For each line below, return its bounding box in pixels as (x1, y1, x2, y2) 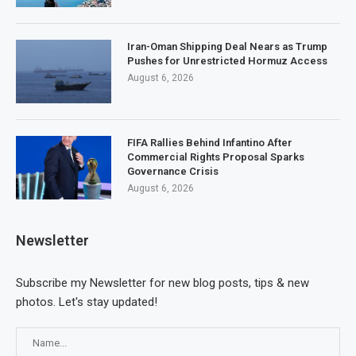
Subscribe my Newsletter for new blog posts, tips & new (16, 275, 309, 290)
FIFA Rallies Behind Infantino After (127, 136, 292, 149)
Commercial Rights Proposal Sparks (127, 150, 304, 163)
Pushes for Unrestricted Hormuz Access (127, 54, 327, 67)
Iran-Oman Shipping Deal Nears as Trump (127, 40, 327, 52)
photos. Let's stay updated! (16, 294, 157, 309)
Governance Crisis (127, 164, 219, 177)
